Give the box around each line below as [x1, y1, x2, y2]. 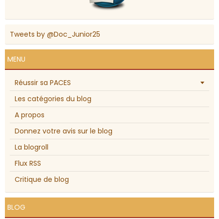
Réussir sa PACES [15, 78, 71, 88]
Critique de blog [15, 175, 69, 185]
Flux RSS [15, 158, 41, 169]
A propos [15, 110, 44, 120]
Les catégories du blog [15, 94, 91, 104]
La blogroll [15, 142, 48, 153]
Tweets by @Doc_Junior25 [10, 29, 100, 40]
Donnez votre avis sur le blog [15, 126, 112, 136]
